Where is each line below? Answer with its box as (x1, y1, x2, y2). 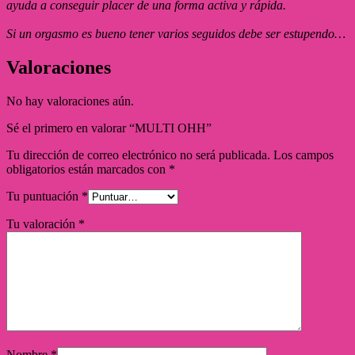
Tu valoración (6, 216, 78, 231)
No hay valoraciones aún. (6, 94, 134, 108)
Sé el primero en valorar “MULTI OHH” (6, 120, 212, 135)
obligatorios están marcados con (6, 162, 169, 176)
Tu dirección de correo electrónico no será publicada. (6, 147, 270, 162)
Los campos (270, 147, 334, 162)
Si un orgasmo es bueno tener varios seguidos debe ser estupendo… (6, 26, 345, 40)
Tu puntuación (6, 189, 82, 203)
